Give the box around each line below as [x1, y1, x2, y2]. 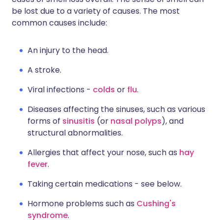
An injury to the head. [27, 45, 109, 56]
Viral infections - [27, 84, 93, 95]
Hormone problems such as [27, 198, 137, 209]
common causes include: [12, 17, 107, 28]
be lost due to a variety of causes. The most [12, 5, 180, 17]
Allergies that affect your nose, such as [27, 147, 179, 158]
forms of [27, 115, 62, 127]
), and [162, 115, 184, 127]
